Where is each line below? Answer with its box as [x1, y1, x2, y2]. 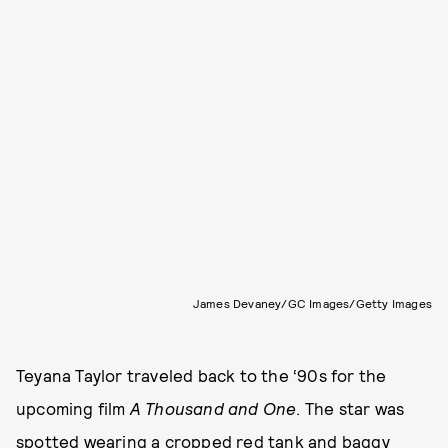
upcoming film [16, 398, 130, 419]
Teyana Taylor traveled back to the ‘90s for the [16, 365, 387, 386]
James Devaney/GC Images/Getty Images [192, 296, 432, 311]
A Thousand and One [129, 398, 297, 419]
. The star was [296, 398, 405, 419]
